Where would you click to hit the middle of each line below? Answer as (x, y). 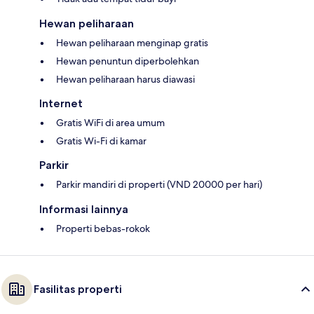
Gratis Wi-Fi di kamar (101, 141)
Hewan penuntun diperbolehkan (128, 61)
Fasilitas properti (78, 289)
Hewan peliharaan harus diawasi (125, 80)
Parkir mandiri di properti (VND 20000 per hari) (159, 185)
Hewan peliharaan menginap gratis (132, 43)
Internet (61, 104)
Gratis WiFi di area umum (110, 123)
